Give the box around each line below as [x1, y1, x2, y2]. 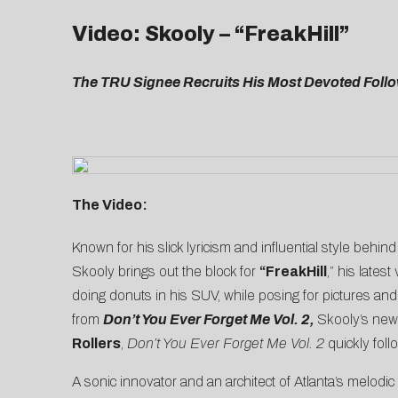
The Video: [71, 197, 147, 213]
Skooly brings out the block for [71, 264, 259, 280]
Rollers [71, 336, 121, 352]
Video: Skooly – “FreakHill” [71, 22, 349, 46]
